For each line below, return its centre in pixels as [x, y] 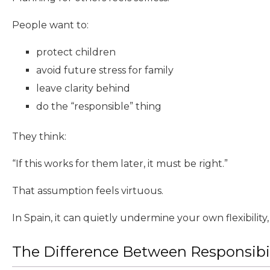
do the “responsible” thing [99, 107]
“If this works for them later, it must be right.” [120, 164]
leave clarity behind [83, 89]
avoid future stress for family [105, 71]
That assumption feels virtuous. [88, 191]
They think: [39, 137]
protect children [76, 52]
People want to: [50, 25]
